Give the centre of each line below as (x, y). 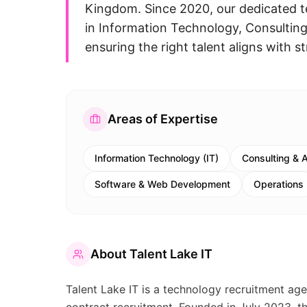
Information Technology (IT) (157, 158)
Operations (279, 184)
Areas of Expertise (163, 119)
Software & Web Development (162, 184)
